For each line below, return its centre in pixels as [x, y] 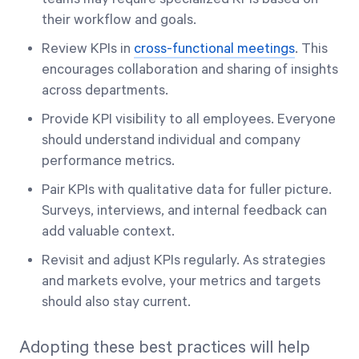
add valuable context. [108, 232]
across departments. [105, 91]
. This [311, 49]
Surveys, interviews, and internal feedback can [184, 211]
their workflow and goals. [119, 20]
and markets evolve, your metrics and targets [181, 281]
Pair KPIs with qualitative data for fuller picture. [187, 190]
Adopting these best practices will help [165, 348]
